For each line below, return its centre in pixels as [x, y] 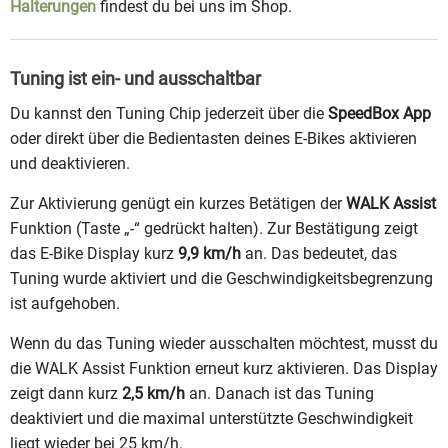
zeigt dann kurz [66, 394]
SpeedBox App [379, 114]
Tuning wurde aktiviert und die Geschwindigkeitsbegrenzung [221, 279]
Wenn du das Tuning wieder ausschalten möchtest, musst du [224, 344]
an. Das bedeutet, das [319, 254]
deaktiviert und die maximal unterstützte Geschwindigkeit [211, 419]
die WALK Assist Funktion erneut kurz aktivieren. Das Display [224, 369]
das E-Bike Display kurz [94, 254]
